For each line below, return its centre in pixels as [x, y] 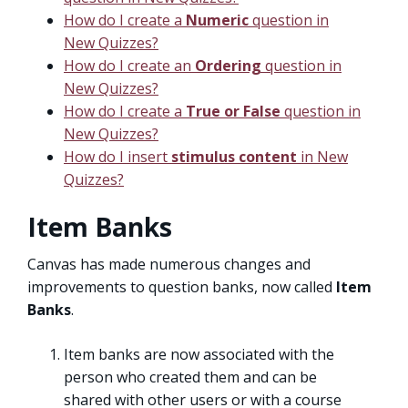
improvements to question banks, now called [182, 286]
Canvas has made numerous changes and [169, 264]
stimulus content [234, 156]
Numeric [217, 20]
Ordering [228, 65]
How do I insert [117, 156]
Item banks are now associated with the [199, 354]
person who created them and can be [190, 377]
